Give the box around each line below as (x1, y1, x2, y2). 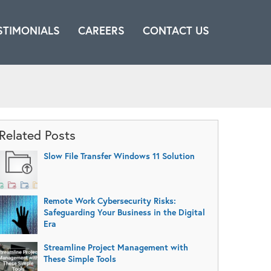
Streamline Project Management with (43, 241, 188, 253)
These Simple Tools (43, 253, 116, 264)
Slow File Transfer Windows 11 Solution (43, 150, 195, 162)
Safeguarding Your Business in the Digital (43, 206, 205, 218)
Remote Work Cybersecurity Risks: (43, 195, 176, 206)
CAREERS (78, 24, 125, 38)
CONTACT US (143, 24, 209, 38)
